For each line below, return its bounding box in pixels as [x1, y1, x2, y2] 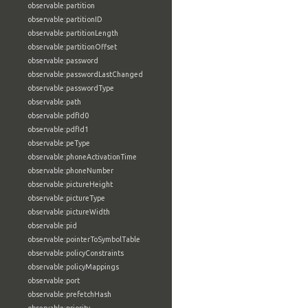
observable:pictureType [27, 194, 105, 202]
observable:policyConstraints [27, 249, 124, 257]
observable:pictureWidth [27, 208, 110, 216]
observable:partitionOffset [27, 43, 117, 51]
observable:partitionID [27, 15, 102, 23]
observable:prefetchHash [27, 290, 111, 298]
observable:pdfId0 [27, 111, 89, 120]
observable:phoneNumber [27, 166, 113, 175]
